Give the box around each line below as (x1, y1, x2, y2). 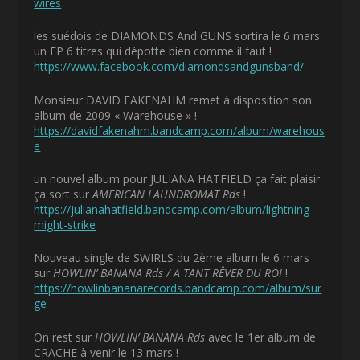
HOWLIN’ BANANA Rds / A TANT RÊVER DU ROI (53, 265, 283, 281)
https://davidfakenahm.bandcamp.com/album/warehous (34, 122, 325, 138)
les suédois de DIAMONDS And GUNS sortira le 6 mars (34, 28, 321, 44)
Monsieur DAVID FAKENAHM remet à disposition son (34, 92, 313, 108)
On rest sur (34, 329, 96, 345)
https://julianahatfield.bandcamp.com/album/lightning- (34, 201, 314, 217)
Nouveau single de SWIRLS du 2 (34, 250, 200, 266)
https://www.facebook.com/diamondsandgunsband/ (34, 59, 305, 75)
